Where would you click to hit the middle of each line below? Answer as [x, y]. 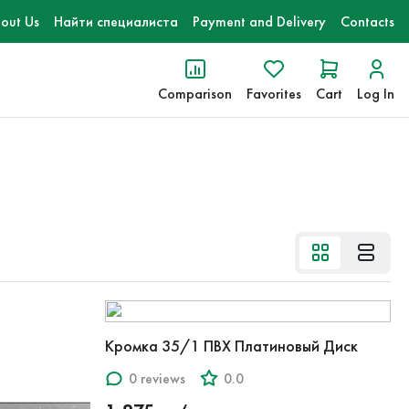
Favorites [274, 94]
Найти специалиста [116, 21]
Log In [376, 94]
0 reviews [157, 378]
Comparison [195, 94]
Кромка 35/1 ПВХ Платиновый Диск [231, 346]
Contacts [367, 21]
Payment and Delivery [259, 21]
